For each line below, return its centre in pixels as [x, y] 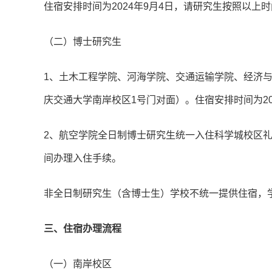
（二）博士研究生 [83, 42]
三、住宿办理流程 [83, 229]
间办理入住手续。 [83, 158]
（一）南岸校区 [78, 264]
